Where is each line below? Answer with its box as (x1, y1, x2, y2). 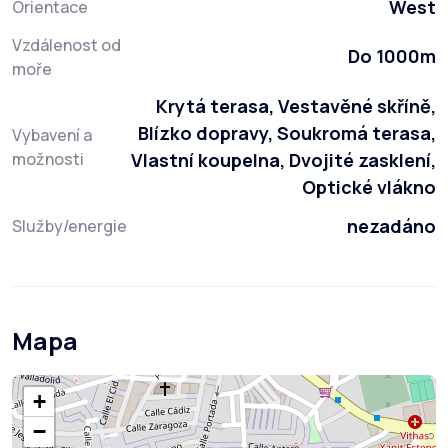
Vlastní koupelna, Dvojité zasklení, (131, 148, 436, 173)
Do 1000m (348, 44, 436, 69)
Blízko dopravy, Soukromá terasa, (138, 121, 436, 146)
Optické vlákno (302, 175, 436, 200)
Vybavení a (12, 124, 92, 147)
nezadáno (347, 214, 436, 239)
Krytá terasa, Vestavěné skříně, (156, 94, 436, 119)
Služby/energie (12, 215, 127, 238)
